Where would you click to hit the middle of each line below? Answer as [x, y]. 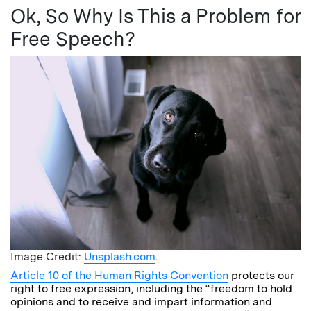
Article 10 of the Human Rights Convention [119, 276]
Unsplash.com [120, 257]
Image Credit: [47, 257]
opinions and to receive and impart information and [141, 302]
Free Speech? [73, 39]
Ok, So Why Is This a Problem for [155, 16]
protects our [261, 276]
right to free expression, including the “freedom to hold [151, 289]
